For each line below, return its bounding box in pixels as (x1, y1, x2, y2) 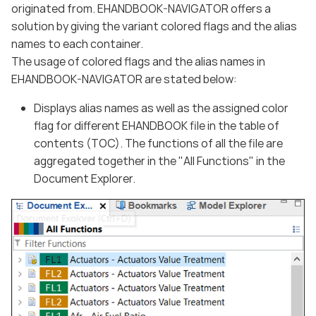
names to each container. (11, 35, 143, 51)
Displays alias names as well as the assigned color (34, 99, 288, 116)
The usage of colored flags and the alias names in (11, 53, 265, 69)
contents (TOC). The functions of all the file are (34, 135, 283, 151)
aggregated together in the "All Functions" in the (34, 152, 285, 169)
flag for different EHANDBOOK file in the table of (34, 117, 279, 133)
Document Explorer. (34, 170, 135, 186)
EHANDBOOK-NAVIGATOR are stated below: (11, 71, 237, 87)
